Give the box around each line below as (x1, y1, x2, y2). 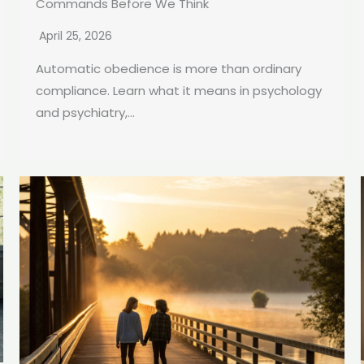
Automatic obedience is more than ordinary (36, 60, 301, 78)
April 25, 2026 (39, 28, 112, 45)
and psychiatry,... (36, 104, 135, 122)
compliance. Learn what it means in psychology (36, 82, 322, 100)
